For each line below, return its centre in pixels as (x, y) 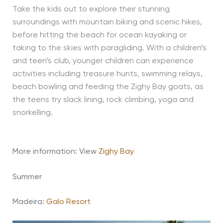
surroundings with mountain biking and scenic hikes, (107, 23)
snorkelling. (32, 113)
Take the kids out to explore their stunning (91, 10)
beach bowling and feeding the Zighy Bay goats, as (108, 87)
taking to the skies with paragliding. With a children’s (109, 49)
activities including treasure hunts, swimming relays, (107, 74)
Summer (27, 177)
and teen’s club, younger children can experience (103, 61)
